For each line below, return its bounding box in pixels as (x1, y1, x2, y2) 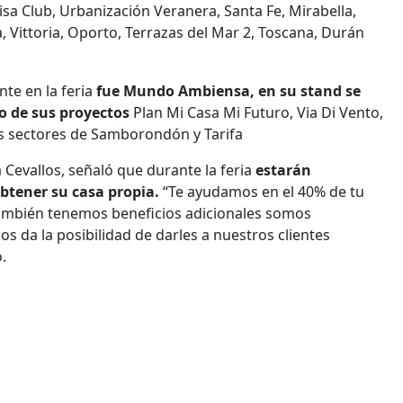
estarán (255, 160, 311, 180)
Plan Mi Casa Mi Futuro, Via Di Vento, (130, 103, 383, 122)
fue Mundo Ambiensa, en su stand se (96, 81, 361, 101)
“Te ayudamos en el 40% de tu (159, 182, 364, 201)
